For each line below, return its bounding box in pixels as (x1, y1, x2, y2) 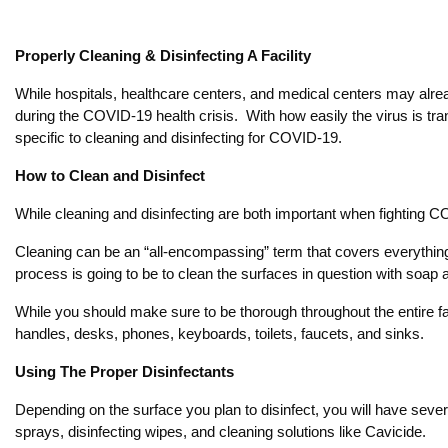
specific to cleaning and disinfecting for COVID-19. (15, 129, 342, 146)
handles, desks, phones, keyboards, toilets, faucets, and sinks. (15, 325, 424, 342)
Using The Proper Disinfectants (15, 363, 234, 380)
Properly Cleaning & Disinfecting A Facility (15, 47, 311, 64)
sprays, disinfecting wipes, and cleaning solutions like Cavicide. (15, 423, 426, 440)
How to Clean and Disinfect (15, 167, 205, 184)
